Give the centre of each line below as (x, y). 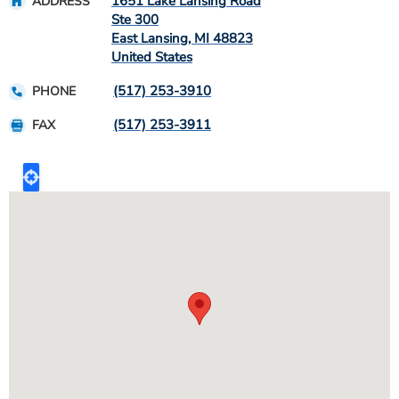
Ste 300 (135, 20)
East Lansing (150, 38)
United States (152, 57)
